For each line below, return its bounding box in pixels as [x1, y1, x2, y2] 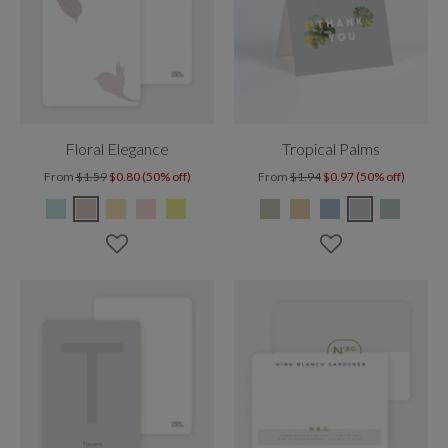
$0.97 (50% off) [322, 169, 405, 184]
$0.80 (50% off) [108, 169, 191, 184]
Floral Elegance [65, 139, 169, 158]
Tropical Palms [282, 139, 380, 158]
